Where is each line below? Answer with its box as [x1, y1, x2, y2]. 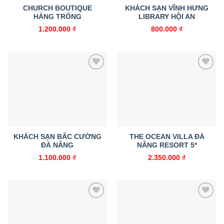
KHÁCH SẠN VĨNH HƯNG [125, 4, 208, 12]
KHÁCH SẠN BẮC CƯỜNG [13, 133, 101, 141]
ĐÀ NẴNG [41, 141, 73, 149]
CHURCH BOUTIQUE [22, 4, 92, 12]
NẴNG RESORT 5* [136, 141, 197, 149]
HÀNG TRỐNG [33, 13, 81, 21]
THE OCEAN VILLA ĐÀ [129, 133, 204, 141]
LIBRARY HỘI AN [138, 13, 195, 21]
